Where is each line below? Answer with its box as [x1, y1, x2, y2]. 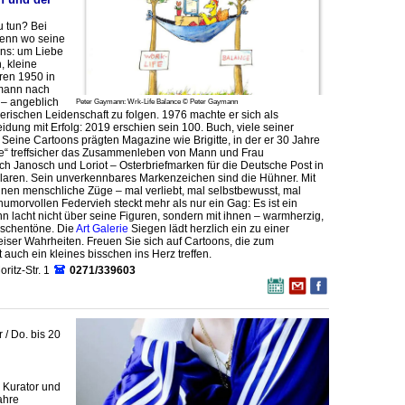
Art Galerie [76, 222, 128, 235]
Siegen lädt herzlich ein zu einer [128, 222, 289, 235]
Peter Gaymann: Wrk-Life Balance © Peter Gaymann [76, 98, 238, 107]
